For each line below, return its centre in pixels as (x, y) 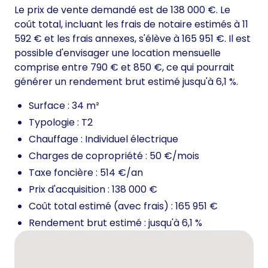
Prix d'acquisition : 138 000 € (93, 190)
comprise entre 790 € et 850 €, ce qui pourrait (124, 68)
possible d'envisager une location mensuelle (118, 53)
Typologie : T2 (61, 123)
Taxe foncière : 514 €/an (86, 173)
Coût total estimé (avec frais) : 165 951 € (123, 206)
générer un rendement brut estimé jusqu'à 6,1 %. (126, 82)
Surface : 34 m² (64, 106)
